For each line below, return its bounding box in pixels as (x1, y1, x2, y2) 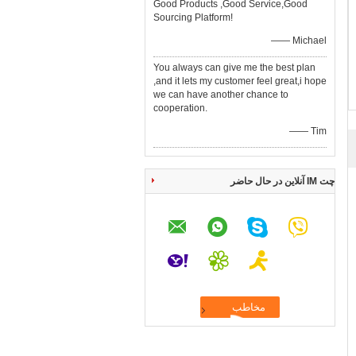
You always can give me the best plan (153, 62, 315, 73)
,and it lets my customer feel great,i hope (153, 75, 327, 87)
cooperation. (153, 103, 207, 114)
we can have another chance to (153, 89, 288, 100)
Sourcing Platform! (153, 12, 233, 23)
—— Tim (289, 126, 327, 137)
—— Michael (271, 35, 327, 46)
